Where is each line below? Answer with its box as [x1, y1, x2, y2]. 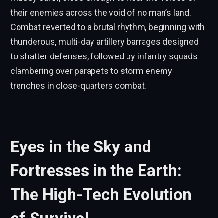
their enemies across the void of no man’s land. [10, 7, 191, 18]
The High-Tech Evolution [10, 185, 192, 204]
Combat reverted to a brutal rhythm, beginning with [10, 21, 205, 32]
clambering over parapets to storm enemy [10, 65, 172, 76]
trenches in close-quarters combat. [10, 80, 146, 91]
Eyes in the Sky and [10, 137, 151, 157]
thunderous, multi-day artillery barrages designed [10, 36, 199, 47]
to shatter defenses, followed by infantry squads [10, 51, 198, 61]
